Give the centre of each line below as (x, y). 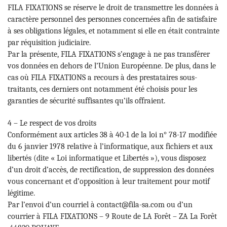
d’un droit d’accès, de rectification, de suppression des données (111, 169)
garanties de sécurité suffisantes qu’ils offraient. (86, 101)
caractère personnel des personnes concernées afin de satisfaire (112, 19)
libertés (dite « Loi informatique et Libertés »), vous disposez (107, 158)
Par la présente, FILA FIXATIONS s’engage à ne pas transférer (109, 54)
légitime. (21, 193)
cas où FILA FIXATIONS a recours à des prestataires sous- (102, 77)
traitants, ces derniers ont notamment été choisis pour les (102, 89)
